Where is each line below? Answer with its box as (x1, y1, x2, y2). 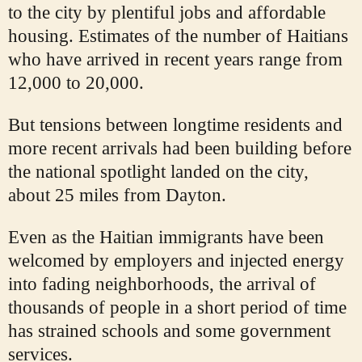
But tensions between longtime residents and (8, 115, 343, 136)
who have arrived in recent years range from (8, 49, 343, 70)
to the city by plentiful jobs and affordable (8, 2, 326, 23)
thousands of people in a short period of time (8, 297, 347, 318)
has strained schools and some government (8, 321, 330, 342)
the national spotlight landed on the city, (8, 162, 309, 183)
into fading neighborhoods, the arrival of (8, 274, 316, 295)
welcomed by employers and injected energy (8, 250, 344, 271)
